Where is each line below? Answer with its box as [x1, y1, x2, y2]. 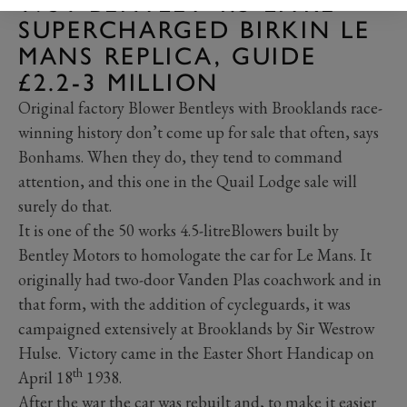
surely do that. [18, 194, 112, 216]
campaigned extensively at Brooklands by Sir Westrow [18, 317, 374, 339]
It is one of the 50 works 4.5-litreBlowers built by [18, 219, 339, 241]
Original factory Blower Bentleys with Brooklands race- [18, 96, 382, 118]
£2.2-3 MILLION [18, 66, 219, 97]
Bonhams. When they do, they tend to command [18, 145, 342, 167]
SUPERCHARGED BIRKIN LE [18, 14, 371, 45]
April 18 [18, 366, 73, 388]
